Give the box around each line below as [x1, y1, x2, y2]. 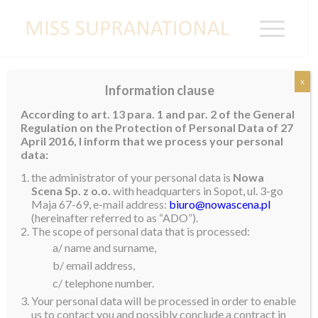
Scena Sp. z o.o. [31, 184, 111, 198]
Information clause [104, 82, 214, 98]
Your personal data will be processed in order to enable [31, 294, 297, 308]
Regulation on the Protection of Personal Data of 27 [21, 120, 294, 134]
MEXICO [104, 91, 203, 120]
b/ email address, [53, 258, 136, 273]
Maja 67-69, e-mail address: [31, 197, 170, 212]
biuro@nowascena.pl [169, 197, 271, 212]
